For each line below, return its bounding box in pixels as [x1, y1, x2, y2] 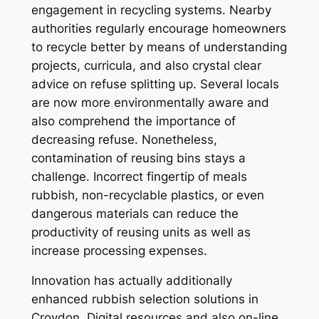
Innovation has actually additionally [31, 273, 232, 288]
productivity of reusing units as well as [31, 224, 251, 239]
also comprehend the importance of [31, 113, 236, 128]
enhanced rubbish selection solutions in [31, 292, 258, 307]
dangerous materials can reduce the [31, 206, 239, 221]
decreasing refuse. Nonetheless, [31, 132, 217, 147]
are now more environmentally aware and [31, 95, 269, 110]
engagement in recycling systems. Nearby [31, 2, 271, 17]
